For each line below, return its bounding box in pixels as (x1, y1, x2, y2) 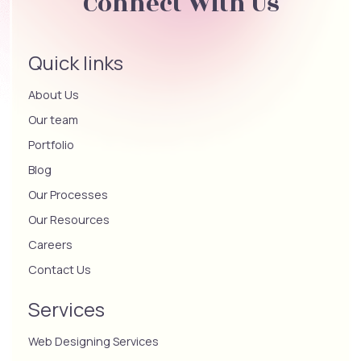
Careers (28, 236, 73, 252)
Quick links (28, 48, 123, 76)
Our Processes (28, 186, 108, 202)
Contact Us (28, 261, 91, 277)
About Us (28, 86, 79, 102)
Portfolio (28, 136, 74, 152)
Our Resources (28, 211, 110, 227)
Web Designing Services (28, 333, 159, 349)
